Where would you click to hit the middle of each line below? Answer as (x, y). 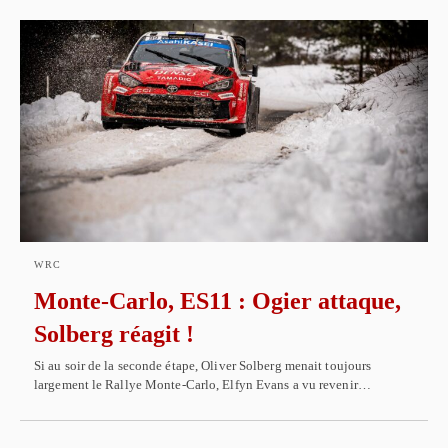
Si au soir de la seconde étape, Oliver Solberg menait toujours (203, 365)
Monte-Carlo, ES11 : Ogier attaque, (217, 301)
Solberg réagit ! (114, 334)
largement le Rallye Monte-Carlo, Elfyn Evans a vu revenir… (202, 384)
